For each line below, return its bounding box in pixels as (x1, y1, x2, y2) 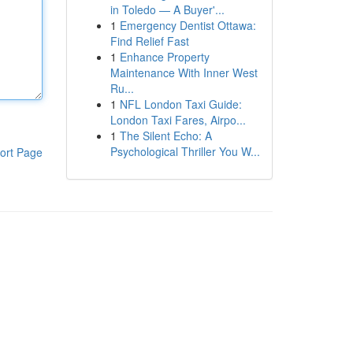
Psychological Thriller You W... (110, 143, 260, 159)
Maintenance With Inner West (110, 65, 258, 80)
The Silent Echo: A (119, 128, 212, 143)
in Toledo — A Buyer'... (110, 2, 225, 17)
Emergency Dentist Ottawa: (119, 17, 256, 33)
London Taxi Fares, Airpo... (110, 112, 246, 128)
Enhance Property (119, 49, 210, 65)
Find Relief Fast (110, 33, 189, 49)
